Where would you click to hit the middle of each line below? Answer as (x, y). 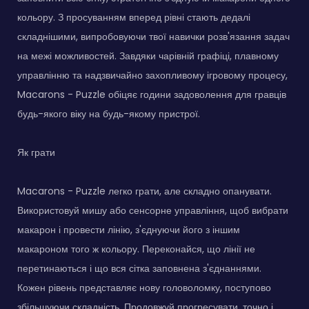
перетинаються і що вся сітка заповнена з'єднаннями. (139, 268)
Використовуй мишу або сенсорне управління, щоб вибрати (153, 210)
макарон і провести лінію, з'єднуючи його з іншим (129, 229)
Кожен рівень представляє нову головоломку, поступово (144, 287)
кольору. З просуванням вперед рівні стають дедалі (134, 17)
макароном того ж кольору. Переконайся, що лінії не (136, 249)
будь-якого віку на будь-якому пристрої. (109, 113)
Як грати (36, 152)
